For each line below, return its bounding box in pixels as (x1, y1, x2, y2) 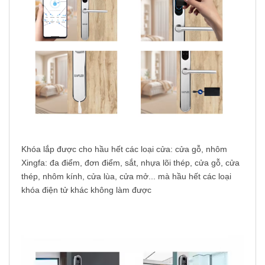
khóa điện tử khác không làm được (21, 185, 151, 195)
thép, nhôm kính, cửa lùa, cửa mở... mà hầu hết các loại (21, 172, 231, 182)
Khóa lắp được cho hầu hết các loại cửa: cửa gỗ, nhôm (21, 144, 227, 154)
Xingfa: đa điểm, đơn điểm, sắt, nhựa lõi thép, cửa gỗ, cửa (21, 158, 240, 168)
